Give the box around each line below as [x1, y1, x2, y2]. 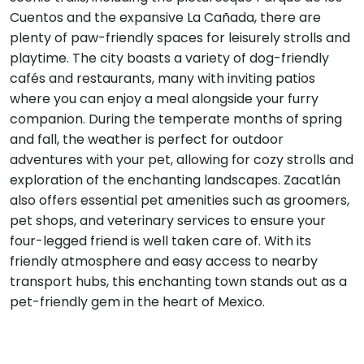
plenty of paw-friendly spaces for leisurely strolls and [10, 28, 350, 47]
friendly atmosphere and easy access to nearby [10, 251, 318, 271]
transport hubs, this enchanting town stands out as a [10, 271, 347, 291]
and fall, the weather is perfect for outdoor [10, 129, 284, 149]
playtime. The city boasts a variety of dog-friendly [10, 48, 329, 67]
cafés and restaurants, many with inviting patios [10, 68, 315, 88]
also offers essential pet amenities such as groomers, [10, 190, 349, 210]
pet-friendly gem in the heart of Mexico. [10, 292, 265, 311]
